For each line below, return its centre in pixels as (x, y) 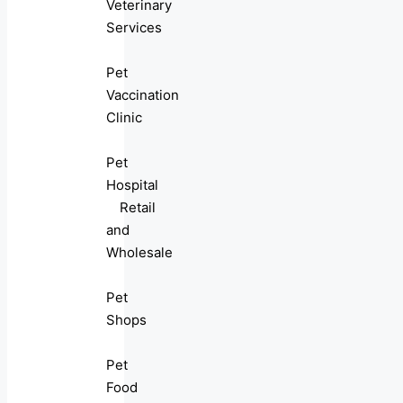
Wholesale (139, 253)
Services (134, 28)
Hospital (132, 185)
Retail (138, 208)
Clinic (124, 118)
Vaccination (143, 95)
